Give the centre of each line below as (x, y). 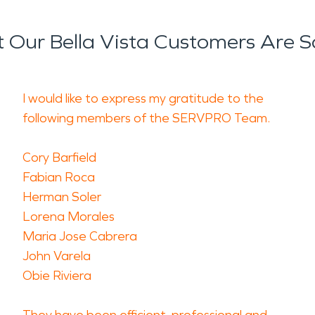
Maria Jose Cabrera (80, 236)
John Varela (57, 256)
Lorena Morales (69, 217)
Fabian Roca (59, 177)
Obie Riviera (57, 276)
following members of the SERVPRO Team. (146, 118)
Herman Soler (62, 197)
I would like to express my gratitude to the (143, 98)
